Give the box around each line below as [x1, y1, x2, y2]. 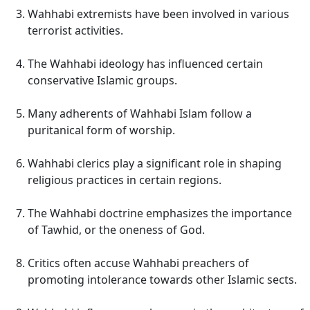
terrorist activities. [28, 23, 123, 38]
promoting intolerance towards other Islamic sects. [28, 272, 297, 287]
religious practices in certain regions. [28, 172, 221, 188]
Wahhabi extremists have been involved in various [28, 6, 289, 21]
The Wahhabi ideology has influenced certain [28, 56, 263, 71]
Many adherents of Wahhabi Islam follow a [28, 106, 252, 121]
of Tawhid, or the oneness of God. [28, 222, 205, 237]
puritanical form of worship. [28, 122, 175, 138]
